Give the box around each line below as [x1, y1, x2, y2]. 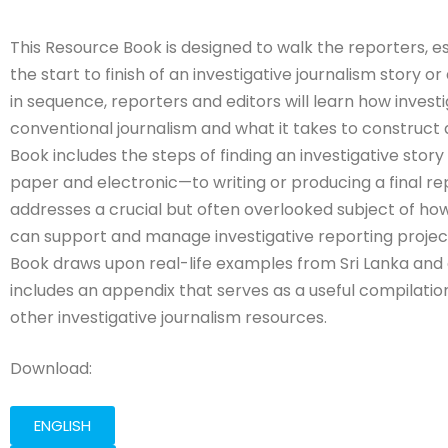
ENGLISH [34, 414, 91, 436]
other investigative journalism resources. [10, 305, 327, 329]
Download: [10, 356, 96, 380]
